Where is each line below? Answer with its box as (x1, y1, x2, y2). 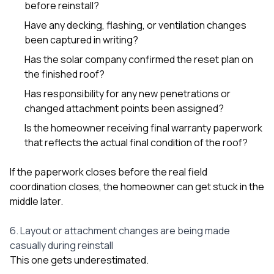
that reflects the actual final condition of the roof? (24, 135, 248, 149)
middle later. (10, 194, 63, 208)
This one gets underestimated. (10, 253, 149, 267)
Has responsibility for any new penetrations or (24, 86, 231, 100)
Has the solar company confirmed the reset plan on (24, 52, 253, 66)
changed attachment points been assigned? (24, 101, 224, 115)
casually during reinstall (10, 238, 113, 252)
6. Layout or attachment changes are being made (10, 223, 230, 237)
